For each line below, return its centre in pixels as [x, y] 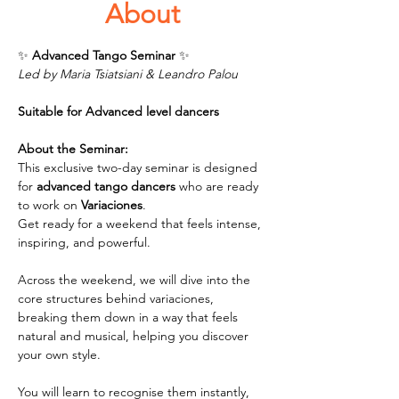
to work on [49, 205]
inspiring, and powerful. [84, 242]
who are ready [219, 186]
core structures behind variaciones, [118, 298]
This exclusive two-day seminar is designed [139, 167]
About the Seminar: [73, 149]
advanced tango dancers [106, 186]
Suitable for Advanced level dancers [118, 111]
